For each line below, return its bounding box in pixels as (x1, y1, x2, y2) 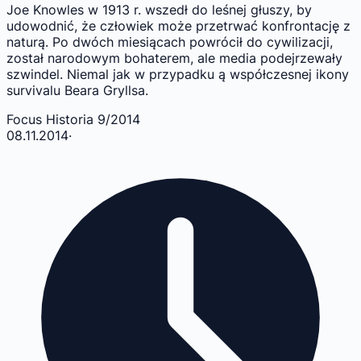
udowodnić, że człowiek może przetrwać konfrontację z (6, 18, 351, 35)
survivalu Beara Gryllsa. (6, 82, 148, 99)
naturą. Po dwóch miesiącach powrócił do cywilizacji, (6, 34, 333, 51)
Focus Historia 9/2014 (6, 111, 140, 128)
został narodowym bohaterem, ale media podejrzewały (6, 50, 342, 67)
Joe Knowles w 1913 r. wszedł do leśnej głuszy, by (6, 2, 312, 19)
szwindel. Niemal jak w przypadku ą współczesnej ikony (6, 66, 349, 83)
